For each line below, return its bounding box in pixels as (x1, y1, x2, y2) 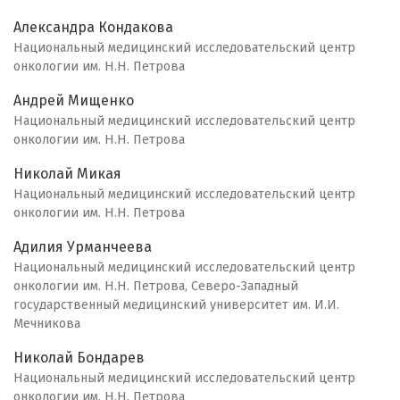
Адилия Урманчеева (13, 238, 152, 256)
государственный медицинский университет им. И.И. (13, 297, 339, 313)
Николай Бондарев (13, 349, 145, 367)
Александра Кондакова (13, 19, 173, 37)
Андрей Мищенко (13, 92, 134, 110)
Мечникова (13, 316, 80, 332)
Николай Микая (13, 165, 121, 183)
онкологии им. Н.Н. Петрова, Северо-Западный (13, 279, 298, 295)
